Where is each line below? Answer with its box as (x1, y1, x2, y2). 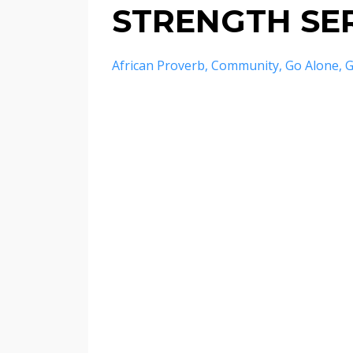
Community (211, 56, 279, 74)
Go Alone (285, 56, 339, 74)
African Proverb (112, 56, 205, 74)
